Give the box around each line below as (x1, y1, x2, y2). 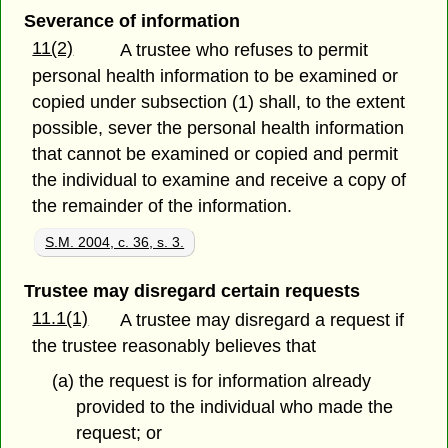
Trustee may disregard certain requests (23, 280, 360, 301)
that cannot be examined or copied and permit (32, 143, 399, 164)
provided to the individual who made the (76, 396, 394, 417)
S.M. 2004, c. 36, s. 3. (45, 233, 185, 250)
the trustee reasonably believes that (32, 335, 317, 356)
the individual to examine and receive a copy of (32, 169, 407, 190)
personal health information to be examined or (32, 65, 399, 86)
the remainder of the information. (32, 195, 293, 216)
